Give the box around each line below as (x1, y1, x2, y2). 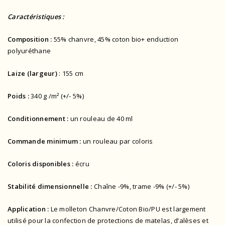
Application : (8, 204, 51, 214)
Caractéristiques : (8, 12, 65, 22)
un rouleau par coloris (82, 137, 153, 146)
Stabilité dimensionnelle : (8, 182, 92, 191)
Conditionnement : (8, 114, 70, 124)
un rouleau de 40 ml (70, 114, 133, 124)
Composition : (8, 35, 54, 44)
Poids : (8, 91, 29, 101)
